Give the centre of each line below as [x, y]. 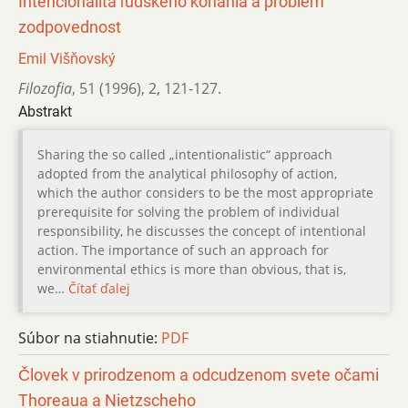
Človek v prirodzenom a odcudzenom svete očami [199, 375]
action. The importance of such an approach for [183, 250]
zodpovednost [70, 27]
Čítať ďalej [99, 288]
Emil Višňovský [67, 58]
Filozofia [45, 88]
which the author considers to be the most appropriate [205, 192]
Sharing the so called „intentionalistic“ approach [185, 154]
